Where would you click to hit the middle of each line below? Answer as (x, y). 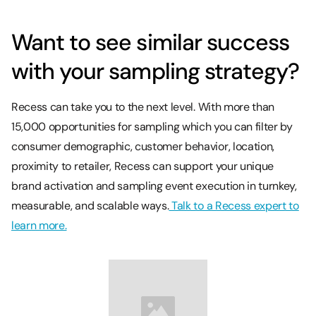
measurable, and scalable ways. (90, 205)
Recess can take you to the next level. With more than (143, 107)
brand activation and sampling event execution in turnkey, (154, 186)
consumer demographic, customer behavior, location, (143, 146)
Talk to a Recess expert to (234, 205)
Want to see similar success (151, 42)
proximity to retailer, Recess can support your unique (143, 166)
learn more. (39, 225)
